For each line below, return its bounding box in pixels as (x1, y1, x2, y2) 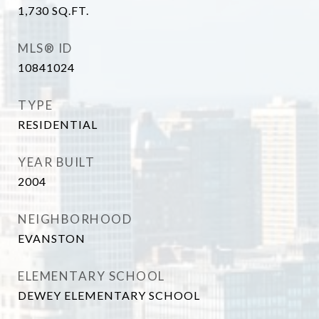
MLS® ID (18, 41, 73, 56)
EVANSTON (18, 231, 85, 245)
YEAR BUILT (18, 155, 95, 169)
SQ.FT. (52, 4, 89, 17)
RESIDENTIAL (18, 117, 98, 131)
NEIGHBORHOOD (18, 211, 132, 226)
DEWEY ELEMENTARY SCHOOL (18, 288, 200, 302)
